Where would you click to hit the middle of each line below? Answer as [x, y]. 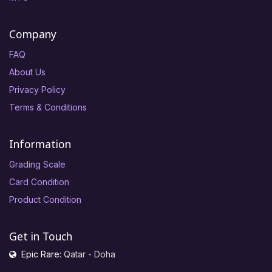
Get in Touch [41, 236]
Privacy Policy [37, 90]
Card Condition [39, 182]
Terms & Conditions [48, 107]
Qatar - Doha [91, 254]
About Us [27, 72]
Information [40, 144]
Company [33, 34]
